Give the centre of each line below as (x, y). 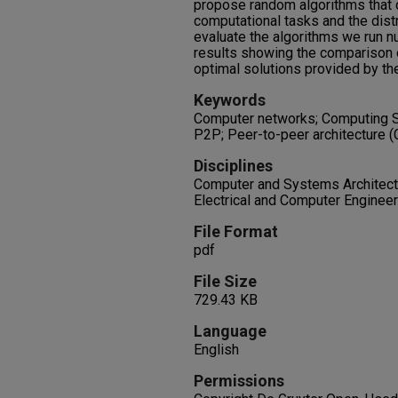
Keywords (230, 100)
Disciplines (233, 166)
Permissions (239, 381)
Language (230, 331)
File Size (225, 281)
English (216, 350)
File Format (236, 231)
